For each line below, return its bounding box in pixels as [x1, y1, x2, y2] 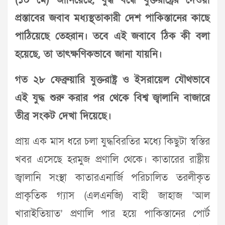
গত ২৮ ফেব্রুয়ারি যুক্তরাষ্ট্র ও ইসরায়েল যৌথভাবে [15, 73, 210, 86]
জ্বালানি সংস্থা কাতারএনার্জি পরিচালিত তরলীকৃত [15, 171, 210, 184]
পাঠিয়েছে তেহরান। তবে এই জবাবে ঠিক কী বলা [15, 30, 210, 43]
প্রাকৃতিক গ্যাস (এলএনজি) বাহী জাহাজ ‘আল [15, 189, 210, 202]
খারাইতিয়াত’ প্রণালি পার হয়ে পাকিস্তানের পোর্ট [15, 207, 210, 220]
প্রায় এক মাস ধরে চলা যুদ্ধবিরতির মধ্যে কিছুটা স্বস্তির [15, 135, 210, 148]
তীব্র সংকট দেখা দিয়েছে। [15, 109, 111, 123]
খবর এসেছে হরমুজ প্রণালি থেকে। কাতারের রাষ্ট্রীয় [15, 153, 210, 166]
